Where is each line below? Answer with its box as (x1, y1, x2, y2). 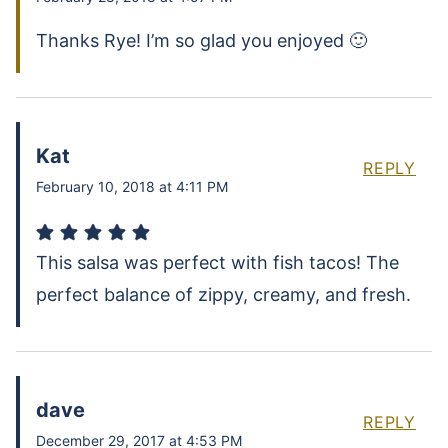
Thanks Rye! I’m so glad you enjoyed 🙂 (36, 30, 367, 52)
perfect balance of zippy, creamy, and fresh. (36, 284, 411, 306)
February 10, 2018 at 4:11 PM (36, 178, 228, 196)
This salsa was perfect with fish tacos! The (36, 252, 399, 274)
